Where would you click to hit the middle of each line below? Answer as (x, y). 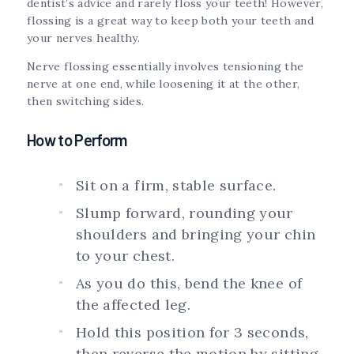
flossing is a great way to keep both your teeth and (170, 21)
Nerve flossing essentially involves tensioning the (166, 67)
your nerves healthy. (83, 38)
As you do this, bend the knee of (189, 284)
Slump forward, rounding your (185, 213)
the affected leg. (133, 305)
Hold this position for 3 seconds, (192, 333)
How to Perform (77, 140)
